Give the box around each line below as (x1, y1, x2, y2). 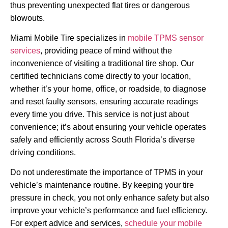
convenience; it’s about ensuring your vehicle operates (10, 122, 206, 131)
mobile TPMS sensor (128, 33, 204, 42)
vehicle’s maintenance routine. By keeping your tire (10, 181, 194, 190)
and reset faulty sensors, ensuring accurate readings (10, 97, 198, 106)
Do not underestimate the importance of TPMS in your (10, 168, 203, 177)
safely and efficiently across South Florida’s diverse (10, 135, 195, 144)
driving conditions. (10, 148, 76, 157)
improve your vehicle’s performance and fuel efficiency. (10, 206, 207, 215)
